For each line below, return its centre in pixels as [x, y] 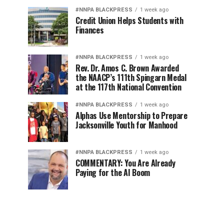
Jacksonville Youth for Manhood [126, 125]
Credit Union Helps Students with [129, 20]
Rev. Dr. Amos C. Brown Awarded [127, 68]
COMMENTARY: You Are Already [125, 163]
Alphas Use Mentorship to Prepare [131, 115]
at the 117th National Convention [128, 87]
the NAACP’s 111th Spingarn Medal [131, 77]
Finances [90, 30]
